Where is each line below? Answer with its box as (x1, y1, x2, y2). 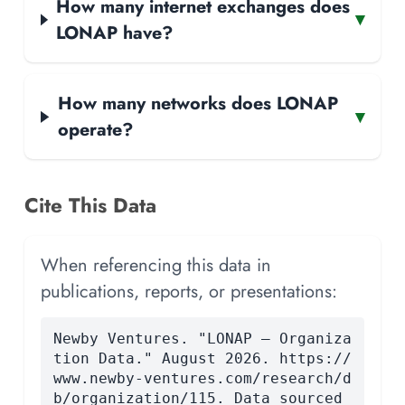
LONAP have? (56, 19, 174, 45)
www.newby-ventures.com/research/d (52, 370, 352, 388)
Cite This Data (24, 191, 156, 221)
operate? (57, 117, 133, 143)
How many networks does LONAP (57, 90, 338, 117)
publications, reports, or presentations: (41, 278, 337, 305)
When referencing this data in (41, 252, 271, 278)
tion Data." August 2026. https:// (52, 350, 352, 368)
